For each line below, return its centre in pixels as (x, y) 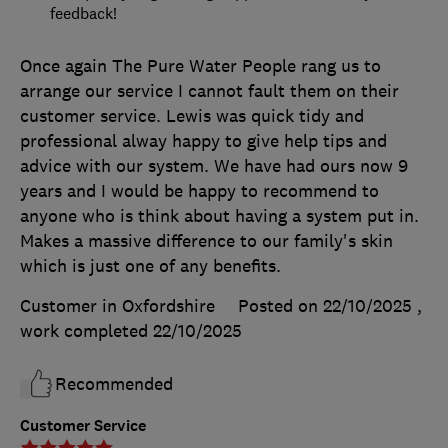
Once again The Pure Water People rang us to (200, 65)
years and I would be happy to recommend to (199, 190)
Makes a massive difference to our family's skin (206, 240)
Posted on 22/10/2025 (325, 305)
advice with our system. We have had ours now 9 (214, 165)
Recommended (114, 383)
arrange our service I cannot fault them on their (209, 90)
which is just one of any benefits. (150, 265)
